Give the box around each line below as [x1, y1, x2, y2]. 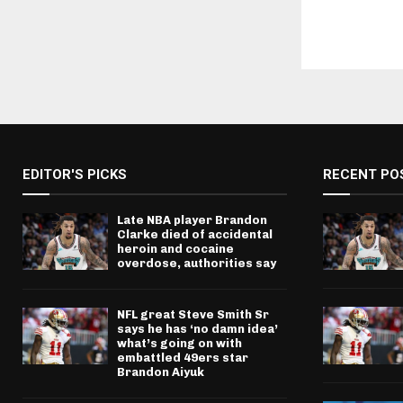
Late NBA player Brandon [117, 213, 267, 228]
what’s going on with [117, 336, 242, 351]
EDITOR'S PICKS [22, 166, 127, 184]
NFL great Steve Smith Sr [117, 308, 269, 322]
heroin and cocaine [117, 242, 234, 256]
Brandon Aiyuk [117, 365, 204, 380]
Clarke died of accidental [117, 228, 273, 242]
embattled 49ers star [117, 351, 248, 365]
